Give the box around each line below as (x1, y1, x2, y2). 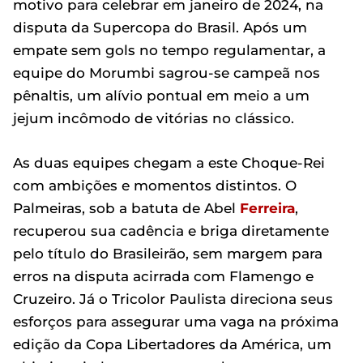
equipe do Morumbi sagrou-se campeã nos (13, 65, 320, 81)
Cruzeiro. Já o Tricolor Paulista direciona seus (13, 291, 333, 307)
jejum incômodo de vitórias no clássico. (13, 110, 294, 126)
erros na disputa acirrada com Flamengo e (13, 268, 314, 284)
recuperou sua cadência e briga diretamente (13, 223, 329, 239)
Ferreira (240, 200, 295, 216)
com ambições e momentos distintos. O (13, 177, 297, 194)
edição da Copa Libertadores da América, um (13, 336, 331, 352)
